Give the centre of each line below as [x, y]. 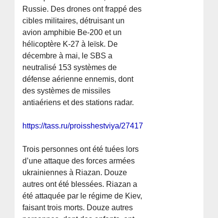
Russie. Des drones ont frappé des [82, 9]
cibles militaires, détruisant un [74, 21]
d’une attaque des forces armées [79, 161]
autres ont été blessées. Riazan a [80, 184]
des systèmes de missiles [67, 91]
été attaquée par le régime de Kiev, [82, 196]
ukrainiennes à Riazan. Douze [75, 173]
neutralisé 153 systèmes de [70, 68]
